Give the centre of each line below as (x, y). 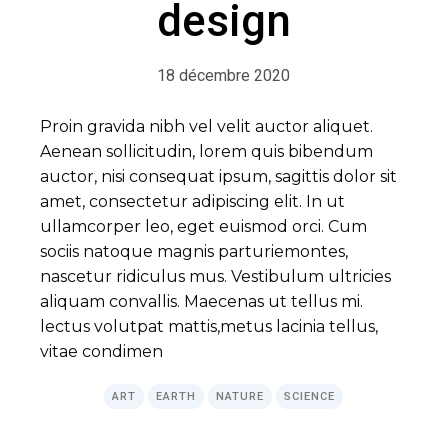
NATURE (240, 396)
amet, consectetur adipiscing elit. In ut (193, 201)
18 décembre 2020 (224, 75)
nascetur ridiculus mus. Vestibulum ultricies (216, 276)
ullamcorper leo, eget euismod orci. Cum (204, 226)
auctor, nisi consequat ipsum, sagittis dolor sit (219, 176)
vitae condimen (102, 351)
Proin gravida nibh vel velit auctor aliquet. (207, 126)
